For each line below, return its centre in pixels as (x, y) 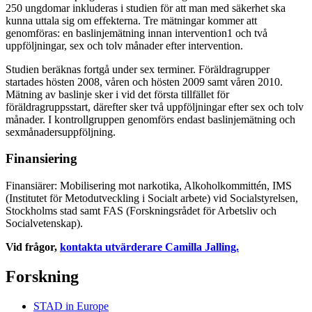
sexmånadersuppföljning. (61, 132)
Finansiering (41, 159)
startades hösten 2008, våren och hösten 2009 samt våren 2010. (144, 81)
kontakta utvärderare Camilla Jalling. (149, 247)
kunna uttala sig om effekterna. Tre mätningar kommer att (131, 20)
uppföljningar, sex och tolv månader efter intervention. (124, 45)
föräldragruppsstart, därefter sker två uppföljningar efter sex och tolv (155, 107)
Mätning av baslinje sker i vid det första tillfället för (117, 94)
